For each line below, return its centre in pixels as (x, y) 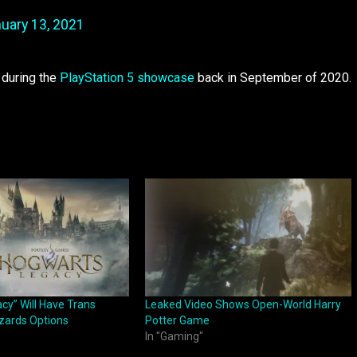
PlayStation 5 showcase (127, 78)
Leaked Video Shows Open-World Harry (243, 304)
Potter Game (177, 320)
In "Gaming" (174, 336)
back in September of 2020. (273, 78)
